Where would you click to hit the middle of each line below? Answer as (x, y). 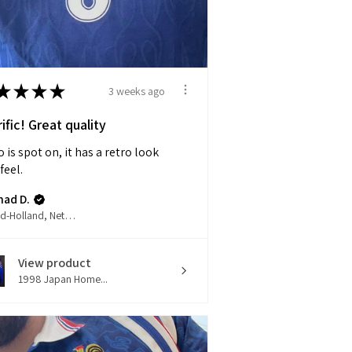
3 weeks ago (137, 91)
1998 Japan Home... (63, 279)
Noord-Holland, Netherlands (70, 216)
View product (55, 263)
